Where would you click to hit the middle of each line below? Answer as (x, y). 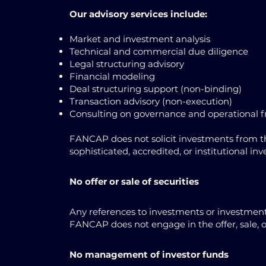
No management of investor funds (149, 254)
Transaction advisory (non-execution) (151, 101)
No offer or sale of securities (134, 181)
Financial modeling (112, 76)
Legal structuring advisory (127, 64)
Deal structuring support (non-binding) (156, 89)
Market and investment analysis (140, 39)
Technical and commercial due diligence (159, 51)
